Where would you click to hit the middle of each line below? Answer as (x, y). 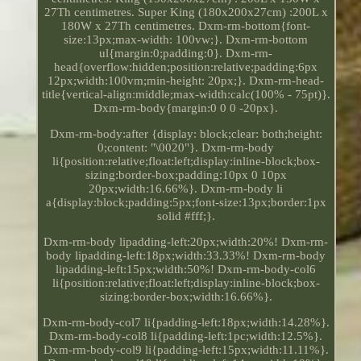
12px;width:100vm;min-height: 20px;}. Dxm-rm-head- (186, 80)
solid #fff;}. (186, 216)
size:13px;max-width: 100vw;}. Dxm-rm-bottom (186, 39)
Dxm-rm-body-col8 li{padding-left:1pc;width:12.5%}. (186, 336)
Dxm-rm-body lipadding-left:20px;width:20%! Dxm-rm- (186, 241)
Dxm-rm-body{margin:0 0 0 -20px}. (186, 108)
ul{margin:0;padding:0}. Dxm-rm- (186, 53)
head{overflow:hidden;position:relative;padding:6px (186, 66)
